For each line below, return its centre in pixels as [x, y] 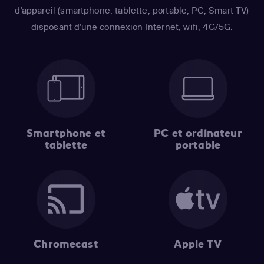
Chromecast [66, 244]
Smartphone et [66, 133]
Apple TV [198, 244]
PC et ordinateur [198, 133]
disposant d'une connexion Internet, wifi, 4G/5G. [132, 27]
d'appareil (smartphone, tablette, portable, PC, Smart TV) [132, 10]
